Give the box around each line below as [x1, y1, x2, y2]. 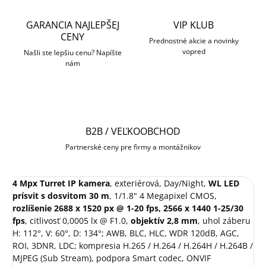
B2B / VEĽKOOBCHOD [85, 125, 180, 138]
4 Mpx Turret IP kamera [12, 178, 110, 189]
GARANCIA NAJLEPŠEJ [26, 18, 119, 32]
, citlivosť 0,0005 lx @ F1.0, [25, 215, 131, 227]
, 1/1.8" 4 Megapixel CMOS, [109, 190, 217, 202]
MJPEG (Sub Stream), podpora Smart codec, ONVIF [12, 252, 211, 264]
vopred [182, 46, 205, 57]
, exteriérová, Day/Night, [110, 178, 208, 189]
